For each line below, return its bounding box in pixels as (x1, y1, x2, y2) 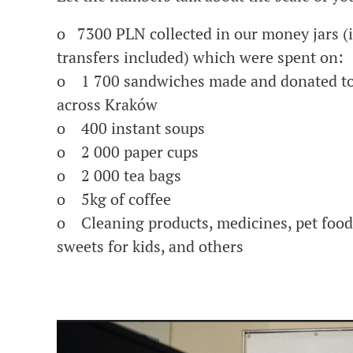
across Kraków (56, 94, 158, 115)
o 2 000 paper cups (56, 141, 199, 162)
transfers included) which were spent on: (56, 46, 344, 68)
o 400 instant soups (56, 117, 205, 139)
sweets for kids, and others (56, 236, 243, 257)
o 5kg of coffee (56, 188, 171, 210)
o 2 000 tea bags (56, 165, 181, 186)
